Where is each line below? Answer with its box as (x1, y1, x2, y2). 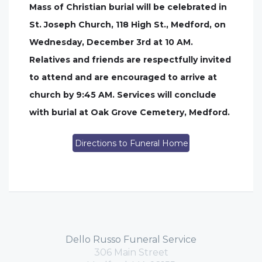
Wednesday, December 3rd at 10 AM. (29, 37, 193, 47)
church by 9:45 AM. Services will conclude (29, 89, 216, 100)
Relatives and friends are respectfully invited (29, 54, 231, 65)
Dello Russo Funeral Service (65, 234, 196, 245)
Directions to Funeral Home (75, 137, 188, 149)
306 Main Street (94, 247, 168, 258)
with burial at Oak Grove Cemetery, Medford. (29, 107, 230, 118)
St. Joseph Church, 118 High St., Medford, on (29, 19, 226, 30)
